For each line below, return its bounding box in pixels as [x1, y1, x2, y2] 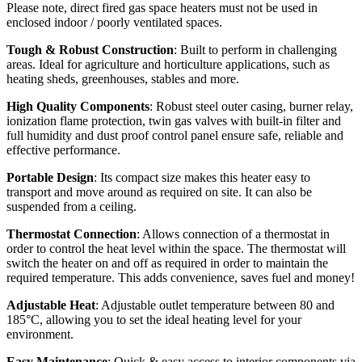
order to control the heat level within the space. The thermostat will [6, 241, 346, 255]
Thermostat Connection [6, 226, 137, 241]
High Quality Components [6, 99, 149, 113]
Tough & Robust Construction [6, 42, 174, 57]
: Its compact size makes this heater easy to [94, 170, 310, 184]
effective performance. [6, 142, 120, 157]
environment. [6, 326, 74, 341]
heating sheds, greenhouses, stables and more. [6, 71, 239, 86]
